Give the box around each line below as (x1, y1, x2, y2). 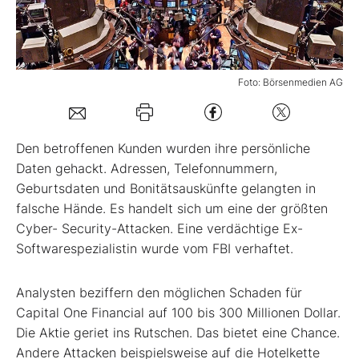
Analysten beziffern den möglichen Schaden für (16, 284, 302, 301)
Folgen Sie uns (36, 130, 123, 147)
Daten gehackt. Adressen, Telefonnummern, (16, 160, 277, 177)
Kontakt (36, 184, 81, 201)
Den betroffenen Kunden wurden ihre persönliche (16, 140, 310, 157)
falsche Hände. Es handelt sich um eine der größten (16, 200, 328, 217)
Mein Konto (59, 79, 130, 95)
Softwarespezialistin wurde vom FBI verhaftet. (16, 240, 293, 257)
